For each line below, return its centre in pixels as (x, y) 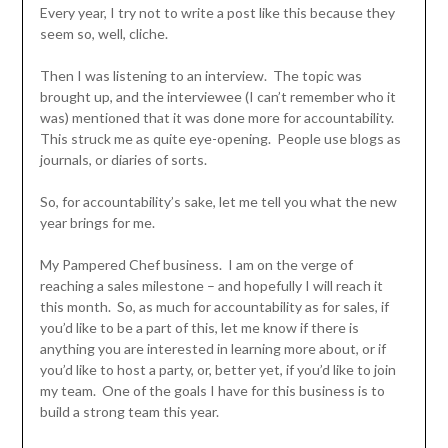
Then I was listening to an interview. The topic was (200, 76)
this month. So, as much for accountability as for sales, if (214, 307)
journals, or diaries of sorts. (123, 160)
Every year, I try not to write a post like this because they (217, 13)
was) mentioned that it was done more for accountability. (218, 118)
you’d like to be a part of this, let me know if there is (199, 328)
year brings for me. (97, 223)
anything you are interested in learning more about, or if (212, 349)
